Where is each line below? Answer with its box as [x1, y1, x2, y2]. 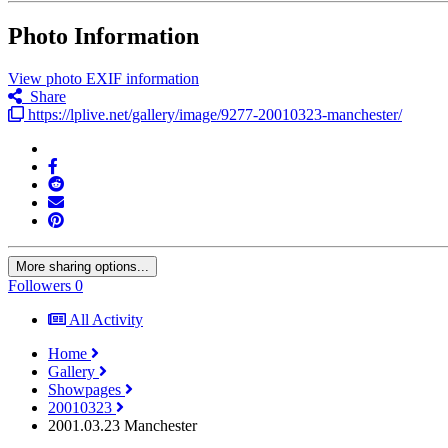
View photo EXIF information [8, 69, 199, 87]
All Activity [69, 310, 143, 328]
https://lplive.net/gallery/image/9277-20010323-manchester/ [24, 105, 402, 123]
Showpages [48, 380, 125, 398]
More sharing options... [16, 258, 149, 274]
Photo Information [8, 22, 199, 49]
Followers [8, 276, 71, 294]
